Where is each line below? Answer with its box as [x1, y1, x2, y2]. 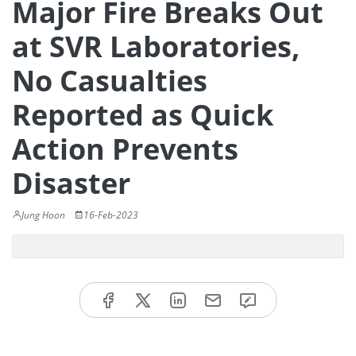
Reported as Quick [12, 95, 273, 134]
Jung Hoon [21, 208, 65, 222]
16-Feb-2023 [83, 208, 138, 222]
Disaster [12, 164, 130, 203]
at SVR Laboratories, [12, 27, 300, 66]
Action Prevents [12, 130, 238, 168]
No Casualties [12, 61, 207, 100]
